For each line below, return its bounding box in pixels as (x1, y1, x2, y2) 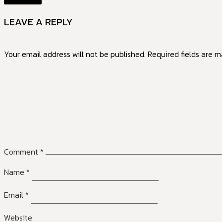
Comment (4, 145, 40, 158)
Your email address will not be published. (4, 48, 146, 60)
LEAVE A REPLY (4, 14, 73, 30)
